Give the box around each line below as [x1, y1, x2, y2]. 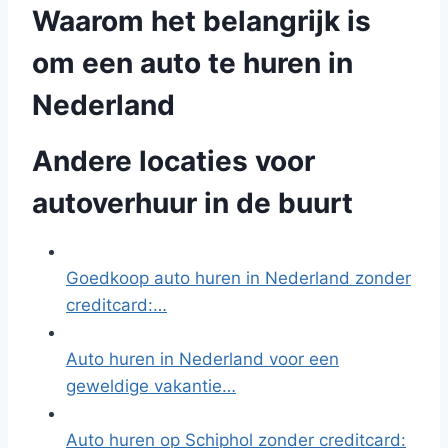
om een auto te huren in [32, 46, 353, 80]
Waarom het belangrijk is [32, 4, 371, 38]
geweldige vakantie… [66, 376, 236, 396]
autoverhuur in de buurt [32, 186, 353, 220]
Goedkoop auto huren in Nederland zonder [66, 268, 411, 288]
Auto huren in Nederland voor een [66, 349, 339, 369]
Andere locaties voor [32, 144, 315, 178]
